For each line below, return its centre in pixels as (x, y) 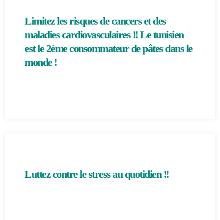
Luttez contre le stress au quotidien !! (97, 174)
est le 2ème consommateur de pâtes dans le (109, 48)
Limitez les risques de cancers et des (95, 21)
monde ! (41, 62)
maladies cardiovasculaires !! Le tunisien (104, 35)
